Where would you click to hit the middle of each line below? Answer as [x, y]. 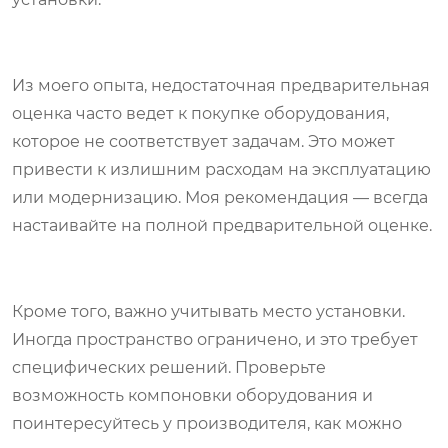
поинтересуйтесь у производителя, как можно [207, 423]
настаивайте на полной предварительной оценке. [222, 225]
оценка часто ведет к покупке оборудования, [200, 113]
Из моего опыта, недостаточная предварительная [221, 85]
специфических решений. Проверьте [169, 367]
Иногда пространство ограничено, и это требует [215, 339]
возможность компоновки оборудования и [192, 395]
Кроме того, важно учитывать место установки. [208, 311]
